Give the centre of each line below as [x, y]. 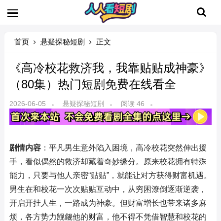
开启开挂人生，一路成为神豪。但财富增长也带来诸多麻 [108, 203]
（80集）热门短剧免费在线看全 [92, 84]
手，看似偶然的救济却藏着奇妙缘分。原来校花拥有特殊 [108, 161]
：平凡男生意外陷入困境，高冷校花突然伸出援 [124, 147]
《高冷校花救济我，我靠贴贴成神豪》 [110, 68]
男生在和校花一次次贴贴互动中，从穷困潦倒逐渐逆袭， [108, 189]
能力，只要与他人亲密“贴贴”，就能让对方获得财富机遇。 [110, 175]
